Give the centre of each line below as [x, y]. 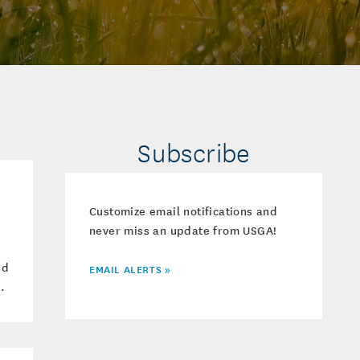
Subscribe [194, 151]
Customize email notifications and [184, 211]
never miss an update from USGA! [184, 230]
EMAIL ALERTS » [130, 269]
